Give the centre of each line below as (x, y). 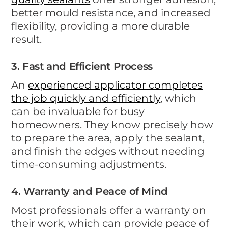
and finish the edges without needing (108, 151)
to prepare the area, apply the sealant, (108, 138)
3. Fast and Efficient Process (82, 66)
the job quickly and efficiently (86, 98)
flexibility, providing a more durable (101, 26)
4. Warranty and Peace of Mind (90, 191)
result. (27, 39)
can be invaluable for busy (78, 111)
